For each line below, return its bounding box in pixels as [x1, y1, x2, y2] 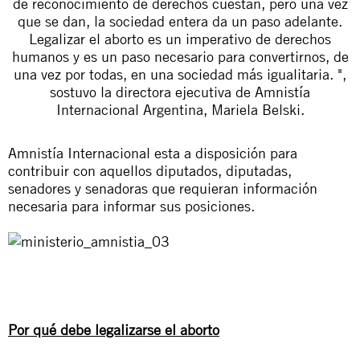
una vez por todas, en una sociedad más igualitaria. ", [14, 65, 346, 83]
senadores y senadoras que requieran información [8, 179, 317, 197]
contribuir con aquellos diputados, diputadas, [8, 162, 292, 179]
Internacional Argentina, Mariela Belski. [55, 100, 305, 118]
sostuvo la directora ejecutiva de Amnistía [50, 83, 310, 100]
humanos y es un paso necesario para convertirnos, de [11, 47, 349, 65]
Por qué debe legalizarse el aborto [8, 321, 219, 338]
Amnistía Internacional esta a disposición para [8, 144, 297, 162]
